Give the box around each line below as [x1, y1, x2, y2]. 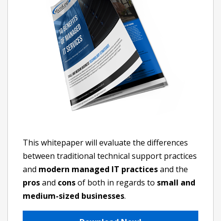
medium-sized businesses [23, 190, 124, 201]
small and [157, 177, 195, 188]
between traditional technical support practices [23, 150, 197, 161]
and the [158, 164, 188, 175]
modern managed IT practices [38, 164, 158, 175]
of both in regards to [75, 177, 157, 188]
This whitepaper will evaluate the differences [23, 137, 188, 148]
